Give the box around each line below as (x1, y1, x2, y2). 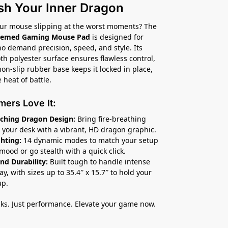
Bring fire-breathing (75, 113, 147, 124)
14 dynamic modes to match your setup (21, 135, 159, 145)
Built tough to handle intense (48, 156, 151, 166)
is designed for (90, 32, 144, 42)
